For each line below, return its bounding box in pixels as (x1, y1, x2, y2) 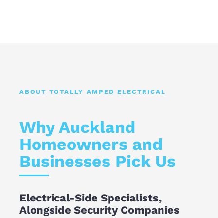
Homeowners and (19, 134, 163, 154)
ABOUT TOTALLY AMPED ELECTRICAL (19, 88, 166, 95)
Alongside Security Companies (19, 204, 180, 216)
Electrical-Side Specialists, (19, 192, 162, 204)
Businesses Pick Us (19, 151, 176, 171)
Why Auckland (19, 117, 135, 137)
